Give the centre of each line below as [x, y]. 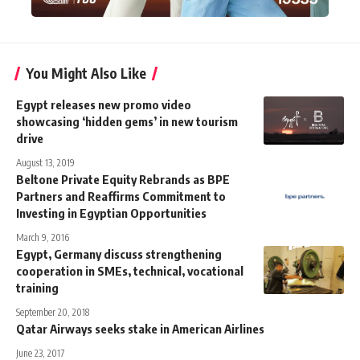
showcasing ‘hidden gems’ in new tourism [127, 122]
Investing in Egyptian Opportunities [111, 213]
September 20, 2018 [53, 313]
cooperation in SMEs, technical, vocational [130, 271]
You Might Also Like [86, 74]
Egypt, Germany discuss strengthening [119, 254]
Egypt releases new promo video [104, 105]
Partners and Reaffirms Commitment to [121, 196]
